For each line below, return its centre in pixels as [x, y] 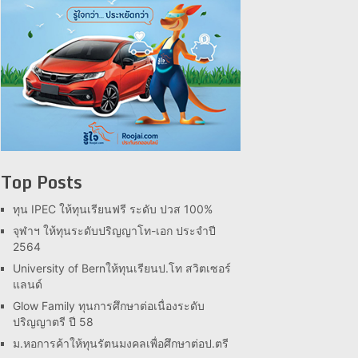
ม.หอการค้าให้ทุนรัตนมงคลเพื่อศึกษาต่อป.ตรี [121, 343]
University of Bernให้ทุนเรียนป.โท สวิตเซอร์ [122, 268]
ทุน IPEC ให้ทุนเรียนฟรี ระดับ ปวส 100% [113, 209]
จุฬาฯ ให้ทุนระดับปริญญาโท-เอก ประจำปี [114, 231]
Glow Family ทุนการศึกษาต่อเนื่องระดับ [109, 306]
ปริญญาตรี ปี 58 [53, 322]
